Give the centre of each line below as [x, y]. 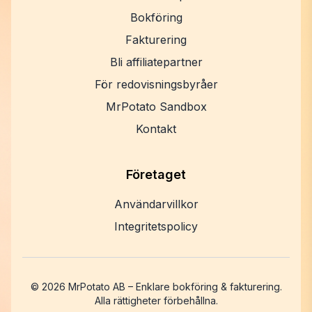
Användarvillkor [156, 204]
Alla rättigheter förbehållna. [156, 301]
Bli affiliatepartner [156, 62]
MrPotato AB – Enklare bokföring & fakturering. [173, 287]
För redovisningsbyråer [156, 85]
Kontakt [156, 129]
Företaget [156, 175]
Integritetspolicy [156, 227]
